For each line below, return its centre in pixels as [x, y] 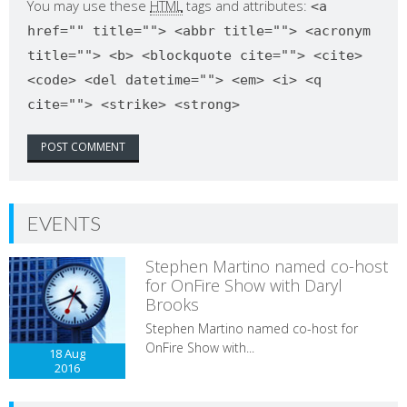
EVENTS [64, 223]
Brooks [172, 305]
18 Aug [68, 354]
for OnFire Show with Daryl [243, 286]
